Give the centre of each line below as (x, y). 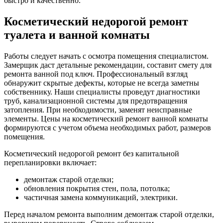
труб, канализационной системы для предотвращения (96, 101)
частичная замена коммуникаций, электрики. (101, 197)
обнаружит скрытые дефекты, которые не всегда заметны (102, 83)
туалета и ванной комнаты (77, 35)
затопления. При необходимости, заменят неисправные (98, 110)
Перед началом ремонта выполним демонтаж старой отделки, (109, 214)
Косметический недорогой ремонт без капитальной (92, 153)
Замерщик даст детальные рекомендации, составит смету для (108, 65)
